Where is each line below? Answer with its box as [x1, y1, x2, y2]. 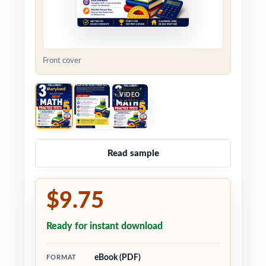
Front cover [43, 57, 81, 65]
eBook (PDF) [94, 254, 141, 262]
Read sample [107, 148, 159, 158]
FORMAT [46, 254, 77, 261]
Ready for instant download [46, 221, 163, 231]
